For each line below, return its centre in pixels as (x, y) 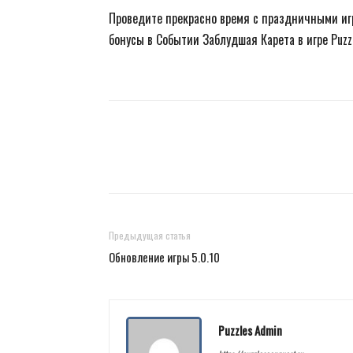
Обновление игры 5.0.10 (164, 257)
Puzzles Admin (250, 330)
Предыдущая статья (150, 235)
